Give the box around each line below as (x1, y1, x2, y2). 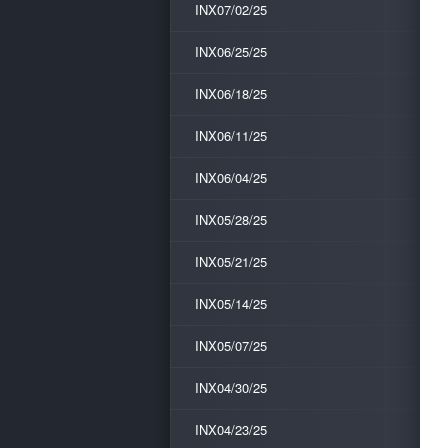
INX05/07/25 (195, 336, 267, 355)
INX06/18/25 (195, 84, 267, 103)
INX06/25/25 (195, 42, 267, 61)
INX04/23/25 (195, 420, 267, 439)
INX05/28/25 (195, 210, 267, 229)
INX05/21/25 (195, 252, 267, 271)
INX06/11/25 (195, 126, 267, 145)
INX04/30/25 (195, 378, 267, 397)
